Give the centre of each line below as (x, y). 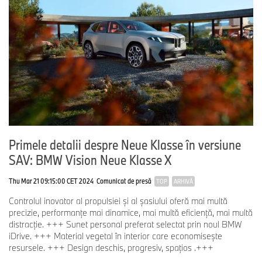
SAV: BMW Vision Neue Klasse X (90, 159)
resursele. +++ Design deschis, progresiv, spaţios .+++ (111, 247)
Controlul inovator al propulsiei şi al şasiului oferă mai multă (118, 201)
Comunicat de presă (124, 180)
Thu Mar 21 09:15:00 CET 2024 (51, 180)
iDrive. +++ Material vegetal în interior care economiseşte (116, 236)
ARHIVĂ (183, 181)
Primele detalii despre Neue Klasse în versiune (125, 144)
